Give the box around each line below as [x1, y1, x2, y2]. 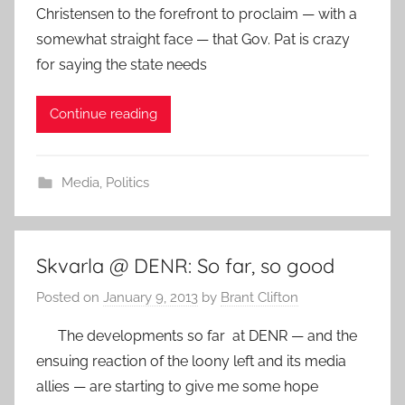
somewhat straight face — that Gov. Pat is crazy [36, 30, 350, 48]
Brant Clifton [221, 289, 298, 306]
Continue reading [50, 106, 157, 123]
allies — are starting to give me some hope [36, 378, 318, 396]
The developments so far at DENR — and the [36, 327, 357, 345]
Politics [105, 174, 149, 191]
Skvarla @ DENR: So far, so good [36, 252, 334, 278]
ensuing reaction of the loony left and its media [36, 353, 346, 371]
